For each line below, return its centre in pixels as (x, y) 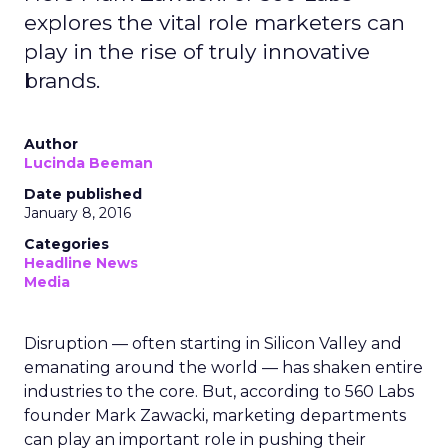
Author (51, 144)
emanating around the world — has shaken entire (223, 367)
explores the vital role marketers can (214, 22)
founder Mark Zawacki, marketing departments (215, 415)
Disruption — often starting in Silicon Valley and (213, 343)
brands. (62, 80)
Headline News (81, 263)
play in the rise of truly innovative (197, 51)
